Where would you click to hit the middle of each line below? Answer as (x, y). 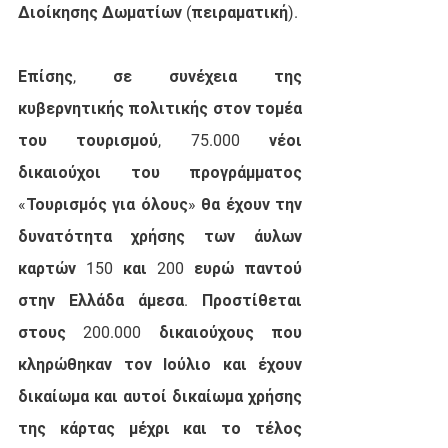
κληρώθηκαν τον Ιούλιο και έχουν (160, 364)
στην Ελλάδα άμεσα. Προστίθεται (160, 300)
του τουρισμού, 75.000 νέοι (160, 140)
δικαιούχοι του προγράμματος (160, 172)
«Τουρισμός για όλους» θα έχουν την (160, 204)
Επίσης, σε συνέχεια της (160, 76)
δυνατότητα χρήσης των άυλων (160, 236)
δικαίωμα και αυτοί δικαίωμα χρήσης (160, 396)
